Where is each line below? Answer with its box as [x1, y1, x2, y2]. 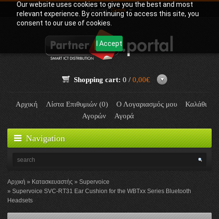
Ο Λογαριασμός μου [116, 100, 177, 108]
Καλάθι [185, 100, 207, 108]
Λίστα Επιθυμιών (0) [46, 100, 108, 108]
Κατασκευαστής [32, 178, 73, 185]
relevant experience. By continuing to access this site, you [16, 10, 199, 18]
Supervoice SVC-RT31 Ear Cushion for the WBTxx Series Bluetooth [12, 188, 191, 195]
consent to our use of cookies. [16, 19, 112, 27]
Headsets [7, 197, 33, 204]
